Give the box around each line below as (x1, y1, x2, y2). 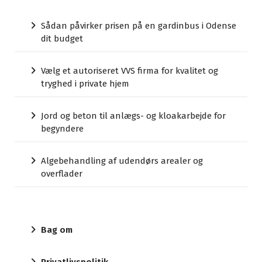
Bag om (41, 225, 73, 236)
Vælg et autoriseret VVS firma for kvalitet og (41, 65, 218, 77)
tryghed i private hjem (41, 78, 129, 89)
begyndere (41, 123, 84, 135)
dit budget (41, 33, 83, 44)
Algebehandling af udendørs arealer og (41, 156, 203, 167)
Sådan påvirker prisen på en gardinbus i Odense (41, 20, 236, 32)
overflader (41, 168, 82, 180)
